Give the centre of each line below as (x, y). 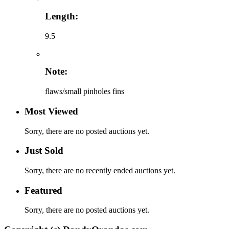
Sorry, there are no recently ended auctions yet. (100, 170)
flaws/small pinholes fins (85, 91)
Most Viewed (51, 111)
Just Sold (44, 151)
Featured (43, 190)
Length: (62, 16)
